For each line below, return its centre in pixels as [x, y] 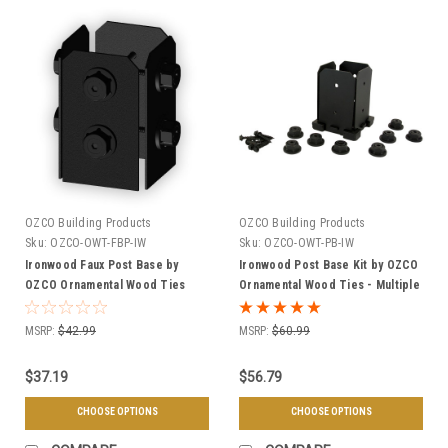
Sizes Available [280, 304]
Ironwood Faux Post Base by [102, 264]
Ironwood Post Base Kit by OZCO [329, 264]
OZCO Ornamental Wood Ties [105, 284]
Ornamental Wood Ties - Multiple [329, 284]
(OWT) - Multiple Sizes [87, 304]
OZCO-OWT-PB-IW [309, 242]
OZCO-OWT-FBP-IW [98, 242]
